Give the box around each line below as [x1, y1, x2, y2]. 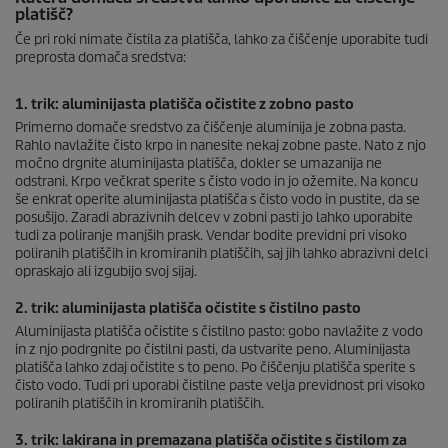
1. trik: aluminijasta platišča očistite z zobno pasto [15, 95, 354, 113]
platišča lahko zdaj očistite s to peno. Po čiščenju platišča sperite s [15, 359, 415, 376]
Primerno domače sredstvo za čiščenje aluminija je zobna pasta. [15, 119, 406, 136]
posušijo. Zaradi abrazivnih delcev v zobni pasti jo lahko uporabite [15, 209, 413, 226]
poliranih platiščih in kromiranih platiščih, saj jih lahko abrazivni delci [15, 245, 428, 262]
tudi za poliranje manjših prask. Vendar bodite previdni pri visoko [15, 227, 407, 244]
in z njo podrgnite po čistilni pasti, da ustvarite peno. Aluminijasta [15, 341, 410, 358]
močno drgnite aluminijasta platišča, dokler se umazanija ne [15, 155, 382, 172]
